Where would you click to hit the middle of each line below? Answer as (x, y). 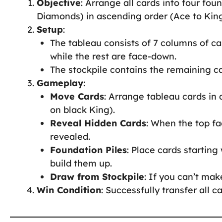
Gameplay (60, 83)
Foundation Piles (88, 150)
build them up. (81, 163)
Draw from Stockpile (97, 176)
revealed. (70, 136)
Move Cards (77, 96)
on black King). (83, 110)
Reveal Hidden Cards (98, 123)
